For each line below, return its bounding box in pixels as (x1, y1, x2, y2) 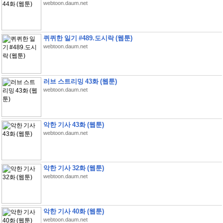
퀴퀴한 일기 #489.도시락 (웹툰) (43, 34, 132, 42)
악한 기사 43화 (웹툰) (43, 121, 104, 128)
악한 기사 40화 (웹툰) (43, 208, 104, 215)
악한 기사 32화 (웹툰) (43, 164, 104, 172)
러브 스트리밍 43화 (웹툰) (43, 78, 117, 85)
